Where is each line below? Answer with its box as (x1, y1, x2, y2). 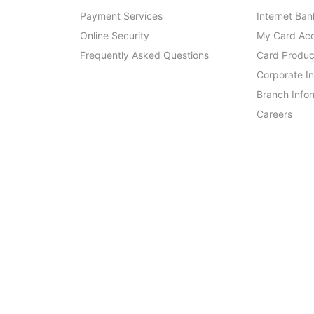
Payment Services (80, 9, 163, 22)
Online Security (80, 29, 149, 41)
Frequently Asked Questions (80, 48, 209, 61)
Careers (257, 107, 292, 120)
